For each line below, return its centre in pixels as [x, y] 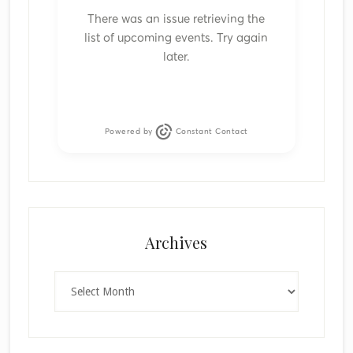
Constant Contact [210, 132]
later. [176, 57]
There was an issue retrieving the [176, 19]
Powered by [130, 132]
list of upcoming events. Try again [176, 38]
